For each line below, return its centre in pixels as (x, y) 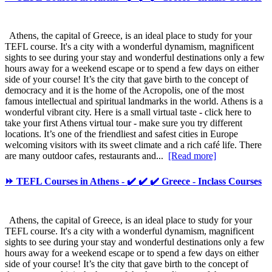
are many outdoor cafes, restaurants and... (87, 156)
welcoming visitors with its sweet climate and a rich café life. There (133, 145)
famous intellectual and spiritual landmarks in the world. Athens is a (134, 101)
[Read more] (192, 156)
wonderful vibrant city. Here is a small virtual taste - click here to (128, 112)
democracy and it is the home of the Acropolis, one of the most (124, 90)
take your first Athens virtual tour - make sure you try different (124, 123)
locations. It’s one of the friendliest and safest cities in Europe (121, 134)
